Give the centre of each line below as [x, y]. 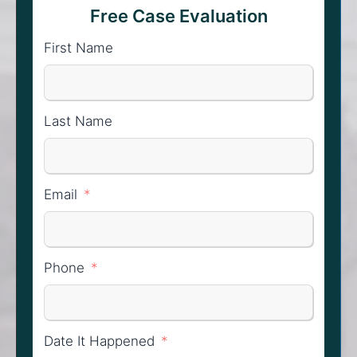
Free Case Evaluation [178, 16]
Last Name [78, 121]
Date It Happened [99, 341]
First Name [78, 48]
